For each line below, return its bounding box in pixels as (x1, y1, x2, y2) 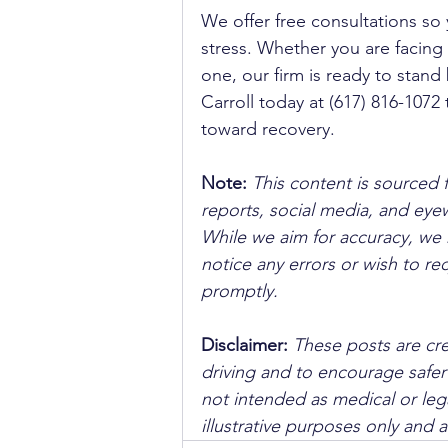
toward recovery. (201, 118, 335, 140)
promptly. (201, 280, 278, 302)
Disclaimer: (201, 334, 293, 356)
